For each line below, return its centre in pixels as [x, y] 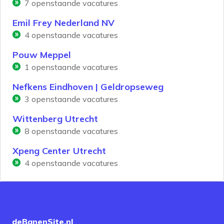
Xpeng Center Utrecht [59, 151]
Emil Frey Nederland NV [63, 23]
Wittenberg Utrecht [55, 119]
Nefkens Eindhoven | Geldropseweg [88, 87]
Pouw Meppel [42, 55]
